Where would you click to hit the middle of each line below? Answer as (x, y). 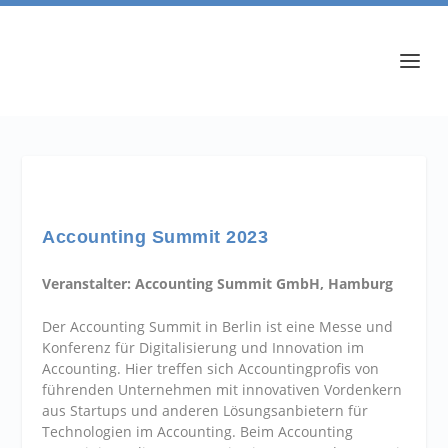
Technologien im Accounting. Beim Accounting (198, 432)
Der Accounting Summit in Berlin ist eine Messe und (218, 327)
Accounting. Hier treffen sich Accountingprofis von (211, 369)
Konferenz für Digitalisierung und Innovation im (203, 348)
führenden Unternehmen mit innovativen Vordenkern (222, 390)
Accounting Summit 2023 (155, 237)
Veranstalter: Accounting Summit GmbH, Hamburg (218, 283)
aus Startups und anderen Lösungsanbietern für (205, 411)
